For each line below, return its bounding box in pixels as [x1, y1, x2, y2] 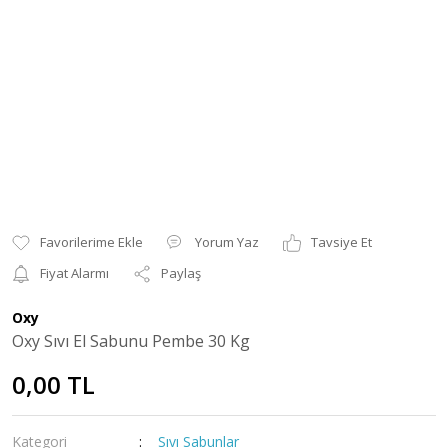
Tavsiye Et [311, 233, 372, 251]
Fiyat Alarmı [40, 264, 109, 282]
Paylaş [161, 264, 201, 282]
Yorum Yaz [195, 233, 259, 251]
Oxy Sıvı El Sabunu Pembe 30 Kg [12, 330, 250, 352]
